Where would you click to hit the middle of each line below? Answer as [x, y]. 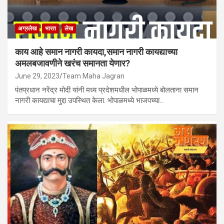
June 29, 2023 [37, 76]
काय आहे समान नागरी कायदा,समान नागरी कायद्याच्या [96, 52]
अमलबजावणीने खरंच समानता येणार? [72, 63]
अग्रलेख [27, 29]
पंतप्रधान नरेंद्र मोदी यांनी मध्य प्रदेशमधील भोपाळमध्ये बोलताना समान [107, 90]
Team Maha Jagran [93, 76]
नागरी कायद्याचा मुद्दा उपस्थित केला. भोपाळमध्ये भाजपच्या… [89, 101]
